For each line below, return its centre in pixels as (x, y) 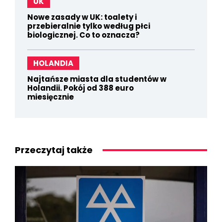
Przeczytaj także (54, 150)
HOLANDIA (53, 63)
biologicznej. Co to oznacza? (83, 35)
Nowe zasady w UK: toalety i (82, 17)
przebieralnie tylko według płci (89, 26)
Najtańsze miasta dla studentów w (97, 79)
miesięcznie (51, 97)
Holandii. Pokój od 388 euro (81, 88)
